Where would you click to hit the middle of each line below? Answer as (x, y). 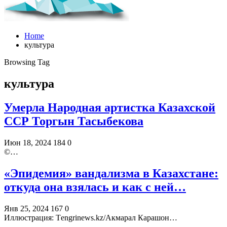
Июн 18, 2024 (28, 142)
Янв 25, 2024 (26, 208)
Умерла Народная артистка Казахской (110, 107)
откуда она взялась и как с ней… (95, 187)
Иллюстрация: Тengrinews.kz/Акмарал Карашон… (91, 217)
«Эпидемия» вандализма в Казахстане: (111, 173)
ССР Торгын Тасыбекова (74, 121)
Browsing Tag (27, 62)
